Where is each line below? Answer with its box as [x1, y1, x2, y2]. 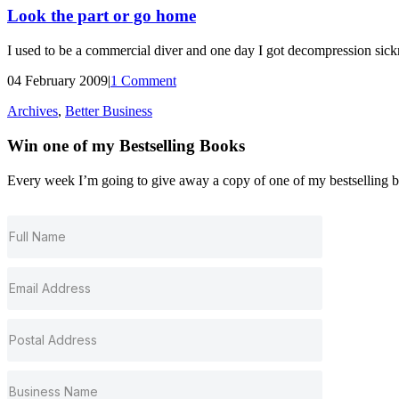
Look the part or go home [7, 6, 196, 26]
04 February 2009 [7, 73, 108, 89]
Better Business [65, 103, 152, 119]
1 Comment [110, 73, 176, 89]
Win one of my [7, 135, 119, 155]
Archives [7, 103, 58, 119]
